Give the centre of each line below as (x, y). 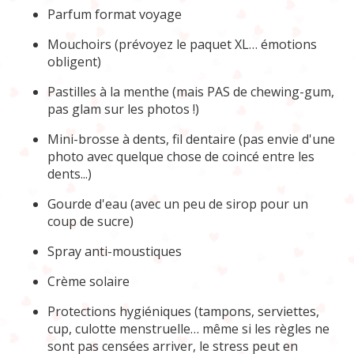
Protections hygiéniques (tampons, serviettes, (183, 311)
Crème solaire (88, 281)
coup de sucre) (90, 221)
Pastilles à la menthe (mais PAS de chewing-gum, (191, 91)
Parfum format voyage (115, 14)
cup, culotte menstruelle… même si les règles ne (188, 328)
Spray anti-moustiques (115, 251)
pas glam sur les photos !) (123, 109)
